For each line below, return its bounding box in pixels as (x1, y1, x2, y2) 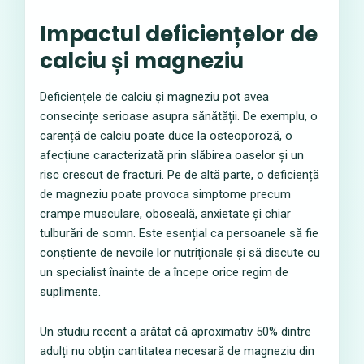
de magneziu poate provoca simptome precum (40, 187, 291, 201)
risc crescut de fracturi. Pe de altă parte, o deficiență (40, 167, 319, 182)
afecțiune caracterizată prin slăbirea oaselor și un (40, 148, 304, 162)
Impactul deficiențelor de (40, 19, 318, 49)
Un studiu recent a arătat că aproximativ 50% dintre (40, 324, 311, 339)
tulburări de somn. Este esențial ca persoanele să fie (40, 226, 318, 240)
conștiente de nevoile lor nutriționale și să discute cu (40, 245, 320, 260)
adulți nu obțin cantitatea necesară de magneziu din (40, 344, 314, 358)
